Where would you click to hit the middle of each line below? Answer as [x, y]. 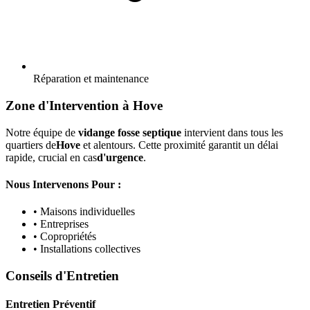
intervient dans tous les [232, 132]
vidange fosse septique [130, 132]
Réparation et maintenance [91, 79]
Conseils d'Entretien [62, 276]
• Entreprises [61, 224]
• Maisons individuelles [84, 212]
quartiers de [31, 145]
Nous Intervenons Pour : [63, 185]
